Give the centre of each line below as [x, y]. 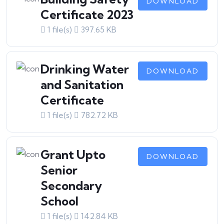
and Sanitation [82, 84]
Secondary [71, 185]
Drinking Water [85, 69]
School [59, 201]
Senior [59, 170]
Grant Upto [73, 154]
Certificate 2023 [87, 14]
